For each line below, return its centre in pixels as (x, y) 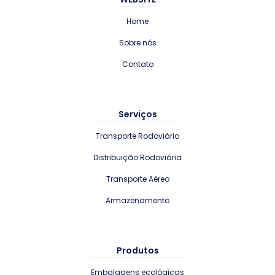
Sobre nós (137, 42)
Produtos (137, 251)
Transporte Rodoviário (137, 136)
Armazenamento (137, 200)
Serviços (137, 114)
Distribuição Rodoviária (137, 157)
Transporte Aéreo (137, 179)
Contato (137, 64)
